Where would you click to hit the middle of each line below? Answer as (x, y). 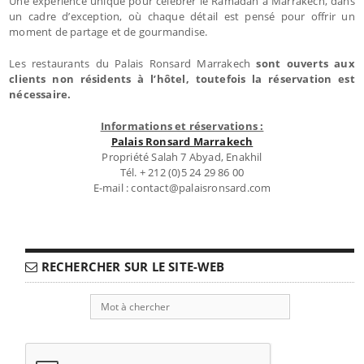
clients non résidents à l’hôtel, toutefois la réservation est (182, 78)
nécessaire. (40, 94)
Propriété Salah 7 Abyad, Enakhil (182, 156)
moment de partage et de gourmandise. (108, 31)
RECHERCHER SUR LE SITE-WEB (131, 266)
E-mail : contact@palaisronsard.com (182, 187)
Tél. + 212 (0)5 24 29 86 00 (182, 172)
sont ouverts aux (305, 63)
